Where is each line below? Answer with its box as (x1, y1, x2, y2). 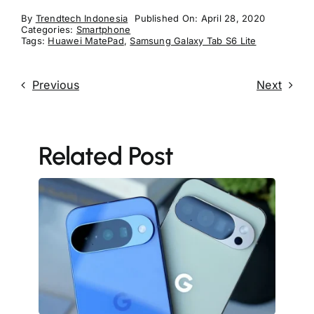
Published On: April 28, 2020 (135, 12, 266, 24)
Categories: (20, 23, 76, 35)
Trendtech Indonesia (35, 12, 128, 24)
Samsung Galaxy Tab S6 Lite (130, 34, 257, 46)
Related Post (38, 140, 174, 171)
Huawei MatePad (48, 34, 124, 46)
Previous (32, 77, 79, 92)
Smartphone (76, 23, 131, 35)
